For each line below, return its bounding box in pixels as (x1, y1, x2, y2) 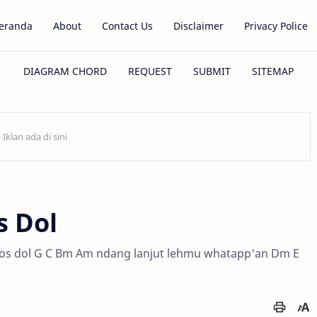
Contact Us (101, 18, 153, 33)
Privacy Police (243, 18, 308, 33)
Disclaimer (173, 18, 224, 33)
